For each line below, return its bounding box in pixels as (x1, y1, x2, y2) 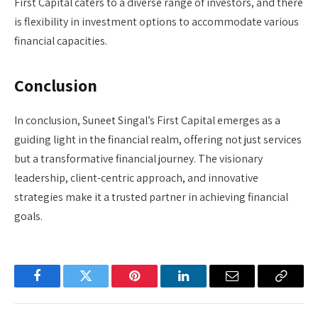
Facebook (35, 280, 86, 293)
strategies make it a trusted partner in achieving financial (14, 189, 288, 204)
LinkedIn (182, 280, 229, 293)
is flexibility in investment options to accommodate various (14, 13, 299, 29)
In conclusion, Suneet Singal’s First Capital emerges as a (14, 112, 280, 128)
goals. (14, 208, 43, 224)
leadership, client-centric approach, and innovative (14, 170, 258, 185)
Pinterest (133, 280, 179, 293)
